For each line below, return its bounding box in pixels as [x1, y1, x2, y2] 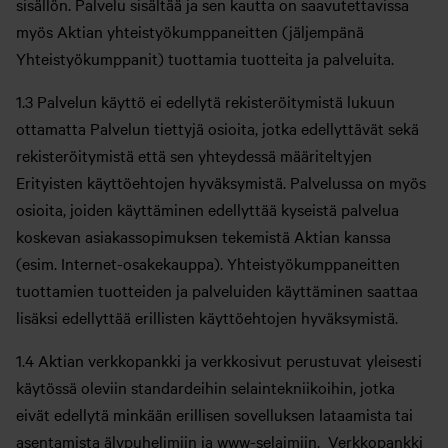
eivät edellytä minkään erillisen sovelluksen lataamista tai [16, 403, 413, 426]
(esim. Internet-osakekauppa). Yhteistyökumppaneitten [16, 252, 400, 275]
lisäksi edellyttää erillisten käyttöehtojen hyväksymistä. [16, 306, 398, 329]
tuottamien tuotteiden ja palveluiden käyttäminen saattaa [16, 279, 418, 302]
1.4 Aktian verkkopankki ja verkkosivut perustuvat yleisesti [16, 349, 422, 372]
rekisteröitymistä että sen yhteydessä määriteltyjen [16, 144, 372, 167]
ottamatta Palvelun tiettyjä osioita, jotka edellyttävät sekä [16, 117, 419, 140]
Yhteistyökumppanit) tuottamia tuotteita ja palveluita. [16, 47, 394, 70]
